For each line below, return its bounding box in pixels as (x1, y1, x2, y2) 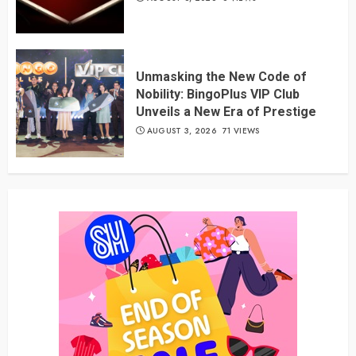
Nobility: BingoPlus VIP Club (136, 87, 300, 103)
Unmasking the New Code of (136, 69, 307, 85)
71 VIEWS (222, 125, 260, 137)
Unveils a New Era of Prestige (136, 104, 316, 120)
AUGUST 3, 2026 (146, 125, 216, 137)
